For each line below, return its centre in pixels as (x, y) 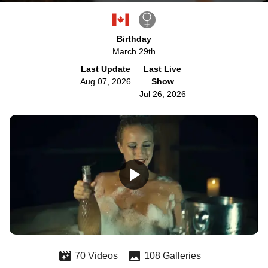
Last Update (106, 69)
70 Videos (96, 256)
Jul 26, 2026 (162, 94)
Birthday (134, 39)
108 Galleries (172, 256)
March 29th (134, 51)
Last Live (162, 69)
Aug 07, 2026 (106, 81)
